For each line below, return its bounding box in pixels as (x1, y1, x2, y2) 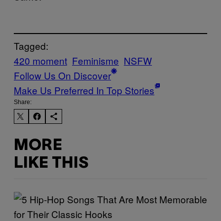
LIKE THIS (14, 156, 88, 171)
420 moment (14, 54, 67, 68)
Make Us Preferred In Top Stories (14, 83, 154, 97)
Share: (14, 99, 32, 106)
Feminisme (72, 54, 119, 68)
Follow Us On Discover (14, 69, 111, 82)
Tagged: (14, 39, 48, 53)
